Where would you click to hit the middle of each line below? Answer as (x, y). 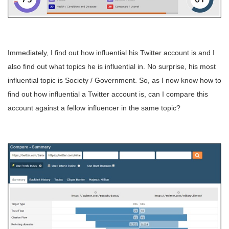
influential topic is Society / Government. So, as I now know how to (114, 80)
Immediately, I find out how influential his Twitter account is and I (111, 52)
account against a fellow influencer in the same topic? (94, 108)
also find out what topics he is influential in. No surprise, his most (112, 66)
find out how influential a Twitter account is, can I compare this (108, 94)
